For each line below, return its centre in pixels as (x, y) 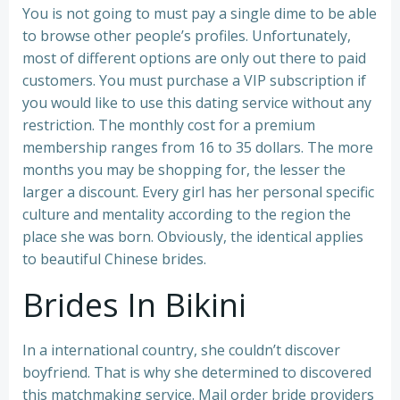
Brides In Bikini (134, 305)
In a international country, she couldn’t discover (181, 350)
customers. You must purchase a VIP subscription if (194, 81)
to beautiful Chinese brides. (114, 259)
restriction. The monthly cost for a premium (169, 125)
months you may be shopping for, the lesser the (184, 170)
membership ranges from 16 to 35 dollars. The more (198, 148)
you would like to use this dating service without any (197, 103)
